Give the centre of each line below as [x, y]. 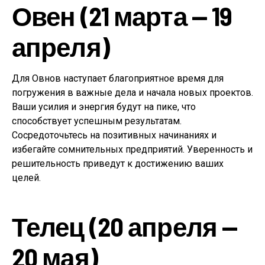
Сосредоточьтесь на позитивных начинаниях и [114, 135]
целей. [26, 178]
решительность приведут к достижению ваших [118, 164]
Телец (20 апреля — [125, 227]
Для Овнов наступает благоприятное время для [118, 79]
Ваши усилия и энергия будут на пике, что [104, 107]
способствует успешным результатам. [97, 121]
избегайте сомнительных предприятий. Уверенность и [132, 150]
